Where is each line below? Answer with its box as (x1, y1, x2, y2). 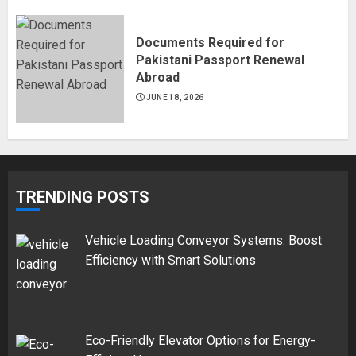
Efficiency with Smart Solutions (85, 252, 256, 268)
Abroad (136, 69, 180, 85)
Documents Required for (136, 34, 284, 50)
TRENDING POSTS (16, 187, 149, 207)
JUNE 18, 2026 (145, 92, 204, 102)
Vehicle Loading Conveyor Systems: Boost (85, 232, 322, 248)
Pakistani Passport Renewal (136, 52, 304, 68)
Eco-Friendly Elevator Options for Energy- (85, 332, 315, 348)
